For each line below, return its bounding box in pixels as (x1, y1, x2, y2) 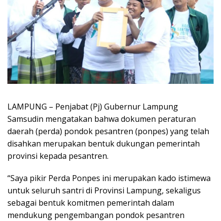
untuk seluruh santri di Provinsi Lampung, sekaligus (7, 184, 201, 196)
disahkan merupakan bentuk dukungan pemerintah (7, 138, 200, 149)
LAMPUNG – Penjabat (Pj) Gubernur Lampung (7, 101, 178, 112)
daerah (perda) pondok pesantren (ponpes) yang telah (7, 125, 209, 137)
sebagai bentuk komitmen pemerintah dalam (7, 197, 174, 208)
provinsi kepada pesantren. (7, 150, 109, 161)
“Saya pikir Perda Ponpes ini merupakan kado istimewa (7, 172, 211, 184)
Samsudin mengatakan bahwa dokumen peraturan (7, 113, 196, 124)
